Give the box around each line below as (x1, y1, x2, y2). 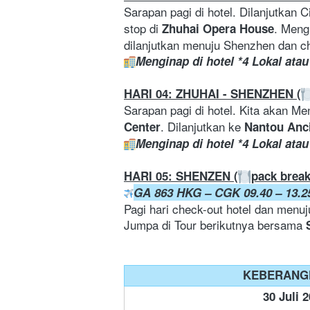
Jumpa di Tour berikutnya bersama (124, 216, 306, 234)
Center (124, 118, 161, 136)
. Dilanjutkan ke (161, 118, 244, 136)
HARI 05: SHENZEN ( (124, 167, 238, 185)
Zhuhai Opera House (162, 20, 274, 37)
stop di (124, 19, 162, 37)
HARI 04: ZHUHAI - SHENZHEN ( (124, 85, 301, 102)
